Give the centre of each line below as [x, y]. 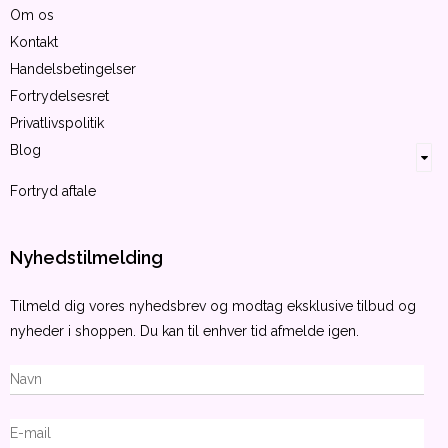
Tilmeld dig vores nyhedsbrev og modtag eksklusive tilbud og [213, 305]
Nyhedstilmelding [86, 257]
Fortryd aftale [53, 190]
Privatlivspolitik [57, 123]
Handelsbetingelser [73, 69]
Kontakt [34, 42]
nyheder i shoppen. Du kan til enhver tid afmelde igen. [184, 330]
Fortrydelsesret [59, 96]
